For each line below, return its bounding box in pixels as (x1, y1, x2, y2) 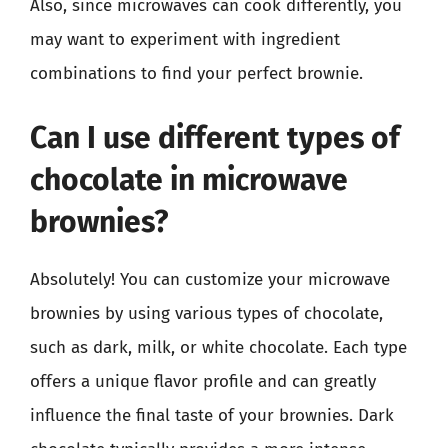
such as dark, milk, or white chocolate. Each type (30, 336, 407, 358)
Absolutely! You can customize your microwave (30, 268, 390, 290)
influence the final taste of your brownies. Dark (30, 404, 394, 426)
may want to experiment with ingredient (30, 29, 340, 50)
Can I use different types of (30, 119, 400, 156)
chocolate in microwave (30, 161, 348, 198)
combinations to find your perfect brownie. (30, 63, 363, 84)
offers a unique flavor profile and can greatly (30, 370, 376, 392)
